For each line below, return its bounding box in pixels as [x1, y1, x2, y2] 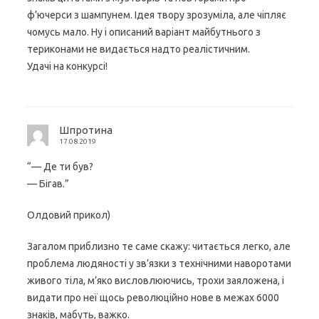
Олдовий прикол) [27, 209, 110, 221]
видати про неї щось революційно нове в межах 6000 [27, 291, 279, 303]
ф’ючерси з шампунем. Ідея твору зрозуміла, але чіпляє [27, 9, 286, 21]
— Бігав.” [27, 177, 69, 189]
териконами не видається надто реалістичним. [27, 43, 250, 55]
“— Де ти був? [27, 160, 93, 172]
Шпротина [59, 123, 113, 136]
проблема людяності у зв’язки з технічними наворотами [27, 257, 291, 269]
